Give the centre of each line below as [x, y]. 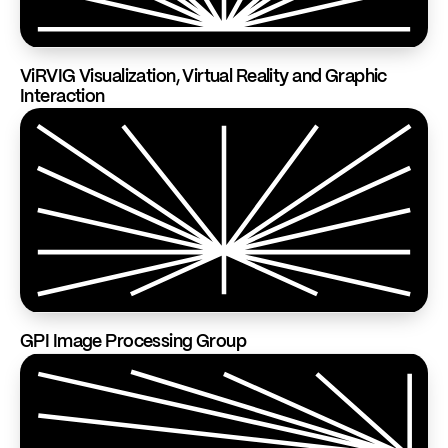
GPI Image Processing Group [133, 342]
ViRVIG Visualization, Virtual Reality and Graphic [203, 77]
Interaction [62, 97]
